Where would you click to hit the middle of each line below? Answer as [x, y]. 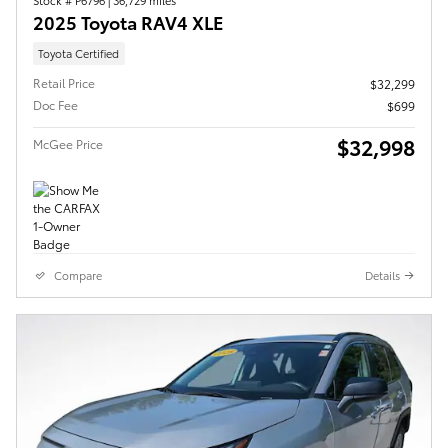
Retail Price [64, 83]
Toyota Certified [79, 52]
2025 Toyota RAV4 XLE [128, 21]
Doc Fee [55, 105]
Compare [78, 275]
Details [382, 275]
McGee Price [68, 144]
